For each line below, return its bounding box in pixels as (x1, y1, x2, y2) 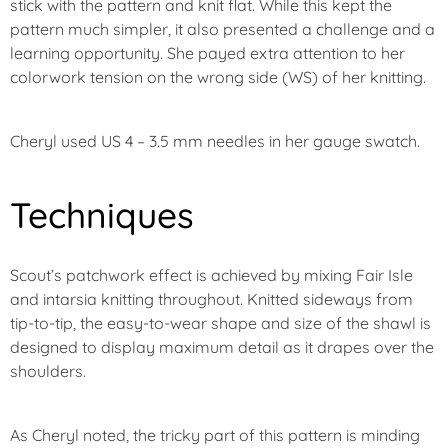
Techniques (10, 193, 194, 237)
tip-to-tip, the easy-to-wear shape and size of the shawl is (10, 313, 431, 333)
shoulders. (10, 361, 86, 381)
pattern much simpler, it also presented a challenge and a (10, 19, 435, 39)
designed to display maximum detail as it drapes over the (10, 337, 434, 357)
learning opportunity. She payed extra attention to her (10, 43, 405, 63)
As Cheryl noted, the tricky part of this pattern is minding (10, 425, 420, 445)
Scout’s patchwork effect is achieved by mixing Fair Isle (10, 265, 413, 285)
